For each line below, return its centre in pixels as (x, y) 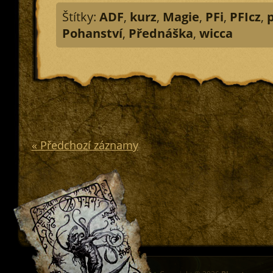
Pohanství (92, 33)
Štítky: (80, 17)
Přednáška (161, 33)
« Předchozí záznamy (85, 145)
